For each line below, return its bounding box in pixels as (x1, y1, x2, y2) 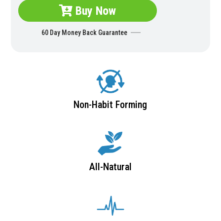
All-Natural (89, 161, 132, 173)
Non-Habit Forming (74, 99, 147, 110)
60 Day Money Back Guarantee (41, 29, 128, 37)
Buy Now (73, 4, 116, 18)
